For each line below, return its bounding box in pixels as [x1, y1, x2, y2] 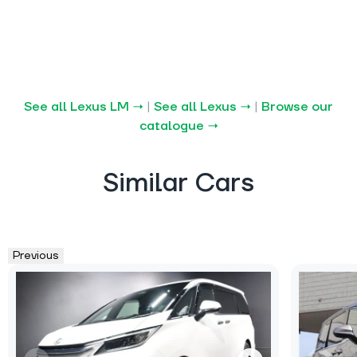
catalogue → [139, 117, 218, 134]
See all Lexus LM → [24, 98, 143, 115]
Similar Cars [103, 167, 254, 200]
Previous [13, 248, 59, 263]
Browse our [261, 98, 333, 115]
